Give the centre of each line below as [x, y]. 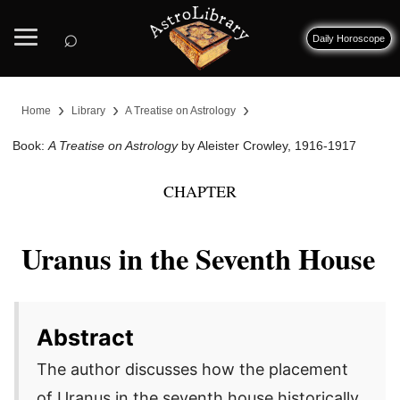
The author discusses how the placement [192, 369]
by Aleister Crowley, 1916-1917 [267, 146]
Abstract [85, 337]
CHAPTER [200, 191]
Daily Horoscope [349, 38]
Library [88, 111]
